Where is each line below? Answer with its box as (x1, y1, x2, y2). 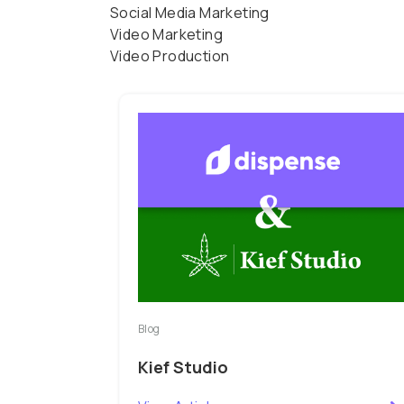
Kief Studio (138, 356, 228, 378)
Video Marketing (110, 23, 223, 44)
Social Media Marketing (110, 2, 270, 23)
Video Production (110, 45, 230, 66)
